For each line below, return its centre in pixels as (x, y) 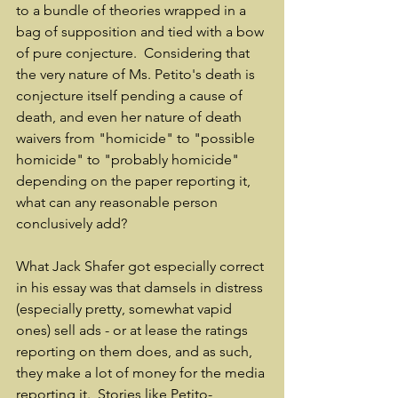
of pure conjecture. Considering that (135, 53)
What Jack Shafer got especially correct (142, 266)
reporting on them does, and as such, (136, 351)
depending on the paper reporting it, (135, 181)
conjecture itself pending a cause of (131, 96)
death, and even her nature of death (131, 117)
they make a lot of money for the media (142, 373)
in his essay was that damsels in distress (141, 287)
